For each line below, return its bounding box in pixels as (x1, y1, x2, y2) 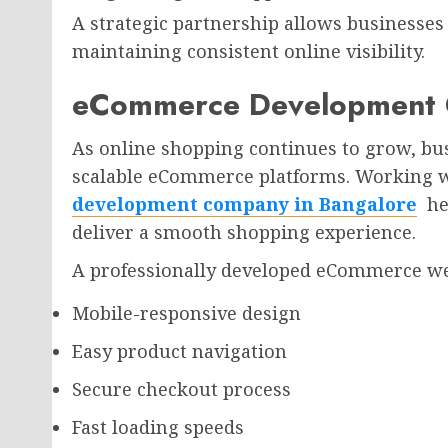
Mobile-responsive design (72, 301, 301, 325)
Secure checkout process (72, 377, 291, 401)
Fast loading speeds (72, 415, 244, 439)
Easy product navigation (72, 339, 287, 363)
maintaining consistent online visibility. (72, 39, 425, 63)
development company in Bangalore (72, 192, 417, 216)
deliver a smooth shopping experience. (72, 220, 416, 244)
